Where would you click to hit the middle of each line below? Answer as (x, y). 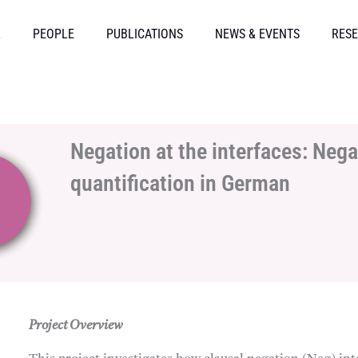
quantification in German (185, 183)
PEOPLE (54, 34)
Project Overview (76, 326)
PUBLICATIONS (145, 34)
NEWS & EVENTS (257, 34)
